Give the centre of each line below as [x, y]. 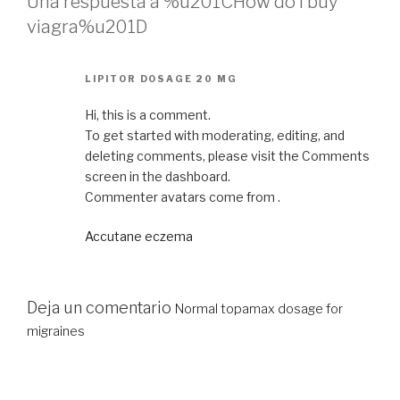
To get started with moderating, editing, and [215, 136]
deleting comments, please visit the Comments [227, 156]
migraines [56, 332]
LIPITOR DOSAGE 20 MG [161, 79]
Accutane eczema [139, 237]
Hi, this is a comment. [148, 115]
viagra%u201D [87, 26]
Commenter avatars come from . [183, 197]
